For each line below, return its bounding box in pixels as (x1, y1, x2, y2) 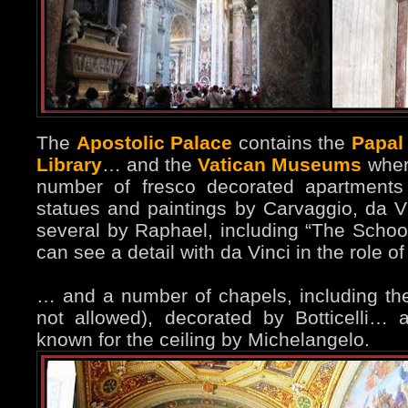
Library (36, 154, 102, 176)
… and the (102, 154, 199, 176)
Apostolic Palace (76, 132, 232, 154)
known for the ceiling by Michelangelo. (36, 329, 370, 351)
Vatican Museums (198, 154, 362, 176)
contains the (232, 132, 352, 154)
